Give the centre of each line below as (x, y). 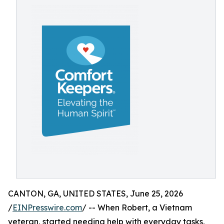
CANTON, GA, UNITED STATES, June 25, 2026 (95, 193)
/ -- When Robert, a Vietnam (137, 207)
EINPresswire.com (47, 207)
